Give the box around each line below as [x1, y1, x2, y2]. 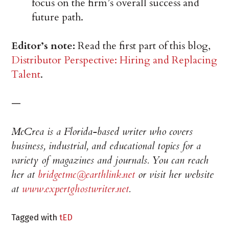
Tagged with [11, 212, 60, 223]
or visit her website [135, 168, 214, 182]
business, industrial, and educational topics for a [11, 139, 201, 153]
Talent [11, 67, 41, 82]
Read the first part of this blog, [75, 39, 211, 53]
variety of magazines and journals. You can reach [11, 153, 209, 168]
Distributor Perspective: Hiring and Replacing [11, 53, 218, 67]
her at [11, 168, 38, 182]
